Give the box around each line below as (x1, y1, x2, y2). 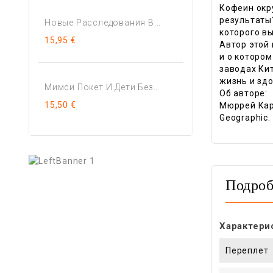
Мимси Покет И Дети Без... (44, 82, 160, 92)
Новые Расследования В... (44, 18, 161, 28)
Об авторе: (219, 88, 268, 98)
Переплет (225, 246, 269, 255)
